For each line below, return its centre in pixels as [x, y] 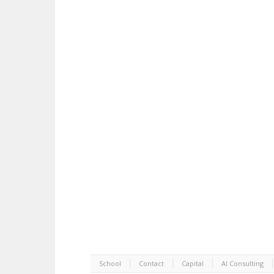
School [110, 264]
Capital [193, 264]
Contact [151, 264]
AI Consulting [243, 264]
